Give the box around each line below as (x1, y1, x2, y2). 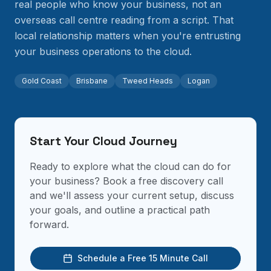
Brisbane (76, 76, 108, 85)
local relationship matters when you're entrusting (15, 30, 241, 42)
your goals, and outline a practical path (30, 204, 210, 216)
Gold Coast (22, 76, 62, 85)
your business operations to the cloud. (15, 45, 192, 57)
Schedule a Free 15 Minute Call (77, 253, 208, 263)
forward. (30, 218, 69, 230)
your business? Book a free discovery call (30, 175, 223, 187)
